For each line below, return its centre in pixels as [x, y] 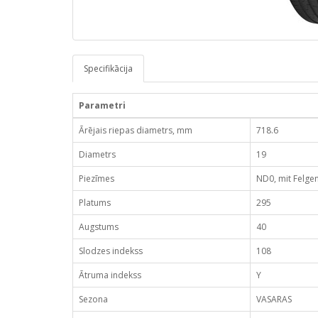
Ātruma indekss [110, 275]
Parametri [102, 105]
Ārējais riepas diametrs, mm [136, 130]
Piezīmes [97, 179]
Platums [95, 203]
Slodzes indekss [111, 251]
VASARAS [274, 299]
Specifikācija [108, 68]
